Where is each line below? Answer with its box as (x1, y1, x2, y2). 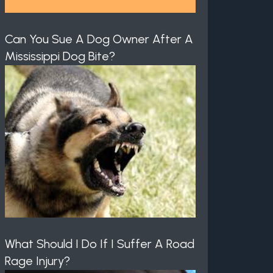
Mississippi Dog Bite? (5, 49, 116, 64)
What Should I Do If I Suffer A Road (5, 236, 195, 252)
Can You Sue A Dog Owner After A (5, 32, 194, 47)
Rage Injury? (5, 253, 71, 269)
